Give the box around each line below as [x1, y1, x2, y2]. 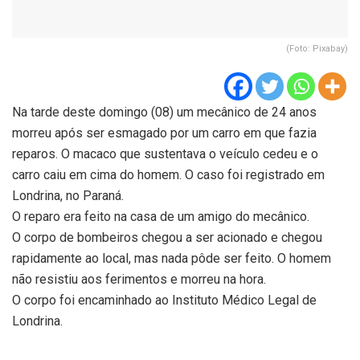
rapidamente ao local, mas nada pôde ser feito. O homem [12, 250, 331, 266]
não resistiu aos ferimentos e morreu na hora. [12, 271, 266, 287]
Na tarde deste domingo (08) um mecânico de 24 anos [12, 104, 317, 120]
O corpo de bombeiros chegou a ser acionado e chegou [12, 229, 322, 245]
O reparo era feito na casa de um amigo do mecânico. [12, 208, 309, 224]
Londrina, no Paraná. [12, 187, 124, 203]
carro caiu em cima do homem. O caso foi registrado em [12, 166, 325, 182]
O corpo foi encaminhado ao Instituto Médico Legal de [12, 292, 317, 308]
